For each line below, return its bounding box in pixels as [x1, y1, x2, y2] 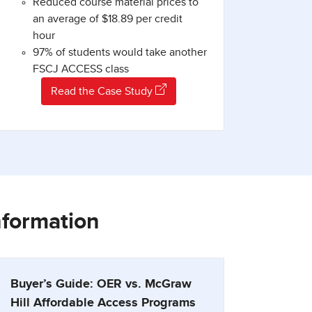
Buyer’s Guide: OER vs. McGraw [10, 278, 192, 291]
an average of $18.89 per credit [33, 13, 182, 25]
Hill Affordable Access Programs [10, 297, 203, 310]
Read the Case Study [51, 86, 155, 97]
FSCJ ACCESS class [33, 63, 129, 75]
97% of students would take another [33, 47, 207, 58]
